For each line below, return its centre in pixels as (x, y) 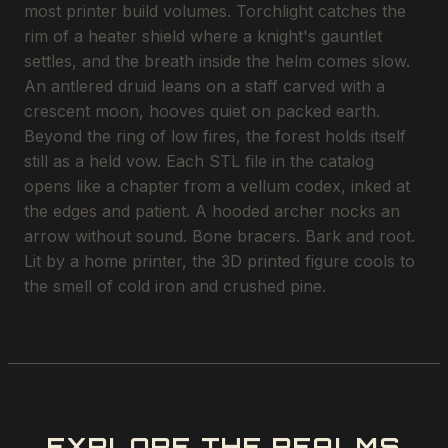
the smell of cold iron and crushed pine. (175, 285)
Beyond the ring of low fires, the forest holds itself (215, 135)
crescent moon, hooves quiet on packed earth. (202, 110)
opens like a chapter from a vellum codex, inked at (217, 185)
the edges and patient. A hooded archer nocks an (212, 210)
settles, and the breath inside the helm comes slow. (217, 60)
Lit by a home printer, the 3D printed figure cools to (219, 260)
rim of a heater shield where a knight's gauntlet (203, 35)
